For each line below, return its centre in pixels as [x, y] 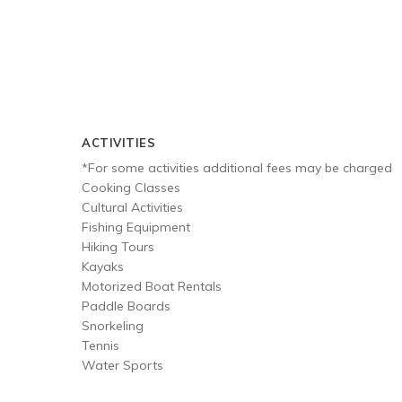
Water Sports [122, 365]
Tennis [100, 345]
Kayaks [103, 267]
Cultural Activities [132, 207]
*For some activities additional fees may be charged [237, 168]
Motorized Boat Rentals [152, 286]
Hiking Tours [118, 247]
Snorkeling [113, 326]
